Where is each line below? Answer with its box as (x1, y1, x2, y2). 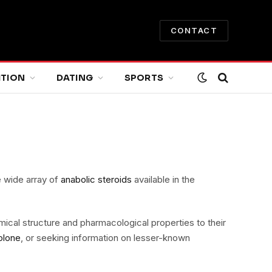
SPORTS (124, 72, 164, 83)
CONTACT (170, 25, 217, 35)
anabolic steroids (61, 174, 132, 185)
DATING (56, 72, 93, 83)
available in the (132, 174, 195, 185)
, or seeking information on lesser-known (21, 232, 190, 243)
